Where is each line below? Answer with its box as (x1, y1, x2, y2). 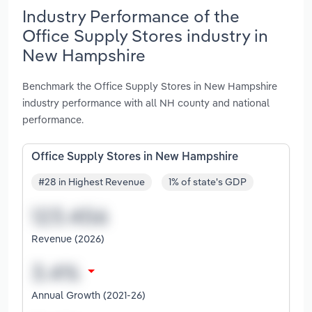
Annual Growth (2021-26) (31, 288, 146, 302)
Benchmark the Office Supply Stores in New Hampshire (22, 79, 277, 93)
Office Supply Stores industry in (22, 24, 268, 46)
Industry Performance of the (22, 5, 240, 26)
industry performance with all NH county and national (22, 95, 270, 109)
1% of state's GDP (169, 175, 247, 189)
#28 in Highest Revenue (38, 175, 145, 189)
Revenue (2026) (31, 232, 104, 246)
